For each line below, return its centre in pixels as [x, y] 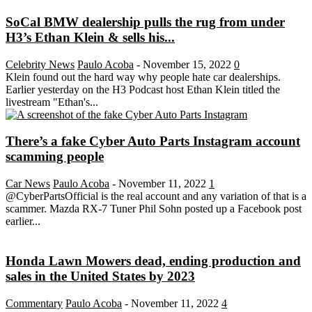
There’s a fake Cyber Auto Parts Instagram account [153, 141]
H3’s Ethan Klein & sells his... [90, 38]
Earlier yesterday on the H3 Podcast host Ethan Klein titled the [143, 89]
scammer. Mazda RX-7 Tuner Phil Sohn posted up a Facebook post [154, 209]
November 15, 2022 [187, 64]
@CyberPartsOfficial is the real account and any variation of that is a [156, 196]
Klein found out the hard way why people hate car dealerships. [143, 77]
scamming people [55, 157]
